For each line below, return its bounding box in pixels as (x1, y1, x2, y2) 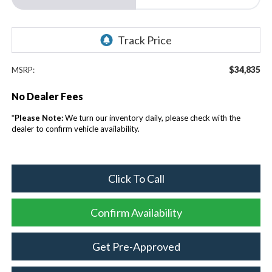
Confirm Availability (90, 205, 182, 219)
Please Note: (14, 112, 63, 123)
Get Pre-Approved (92, 239, 180, 253)
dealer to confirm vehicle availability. (11, 123, 140, 134)
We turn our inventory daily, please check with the (63, 112, 240, 123)
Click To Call (107, 171, 165, 185)
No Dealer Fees (11, 90, 83, 102)
